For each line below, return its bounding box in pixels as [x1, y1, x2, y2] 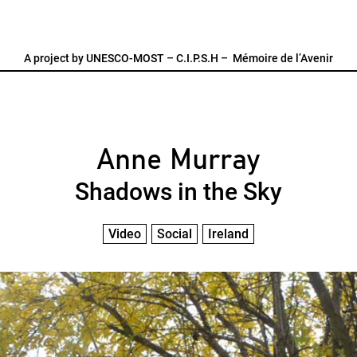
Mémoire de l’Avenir [233, 52, 333, 65]
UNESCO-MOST [86, 52, 164, 65]
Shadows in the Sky [74, 178, 282, 206]
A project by [24, 52, 86, 65]
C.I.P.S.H [176, 52, 218, 65]
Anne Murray [96, 146, 261, 175]
